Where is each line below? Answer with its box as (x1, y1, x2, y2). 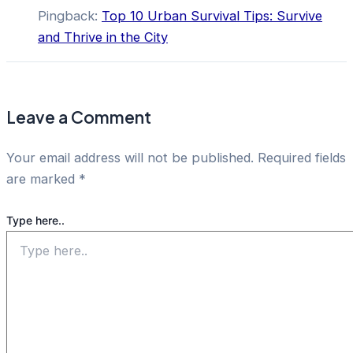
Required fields (258, 150, 346, 166)
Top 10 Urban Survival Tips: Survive (102, 8, 322, 24)
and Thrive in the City (38, 29, 168, 46)
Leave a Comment (6, 106, 151, 128)
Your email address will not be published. (6, 150, 254, 166)
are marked (6, 171, 79, 188)
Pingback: (38, 8, 102, 24)
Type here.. (6, 214, 65, 228)
